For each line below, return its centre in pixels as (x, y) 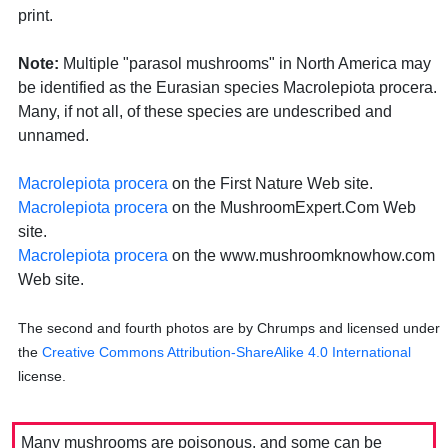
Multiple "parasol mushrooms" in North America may (245, 63)
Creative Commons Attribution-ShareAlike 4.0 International (226, 352)
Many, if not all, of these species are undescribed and (205, 111)
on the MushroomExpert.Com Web (292, 207)
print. (35, 15)
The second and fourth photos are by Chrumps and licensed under (229, 328)
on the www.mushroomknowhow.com (301, 255)
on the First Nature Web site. (270, 183)
